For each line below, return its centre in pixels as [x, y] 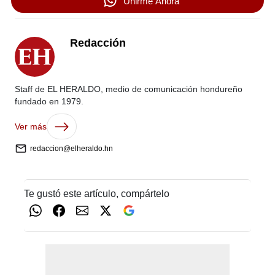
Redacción [98, 43]
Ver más [31, 126]
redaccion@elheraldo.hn [72, 149]
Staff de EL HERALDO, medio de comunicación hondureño [129, 89]
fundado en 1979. [49, 101]
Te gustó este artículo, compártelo [96, 194]
